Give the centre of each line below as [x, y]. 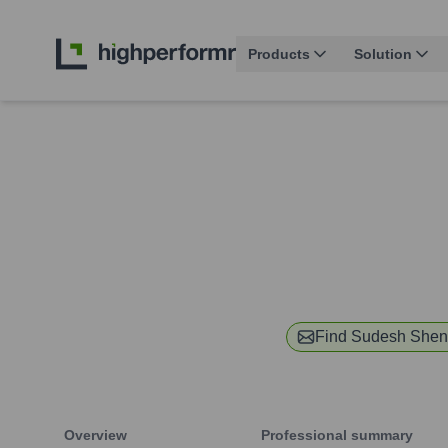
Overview [95, 435]
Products [279, 54]
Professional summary [337, 435]
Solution [383, 54]
